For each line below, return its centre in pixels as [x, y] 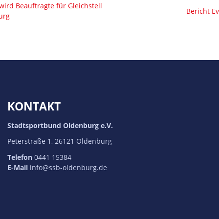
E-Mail [17, 167]
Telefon [20, 157]
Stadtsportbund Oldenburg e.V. [60, 126]
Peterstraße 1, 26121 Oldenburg [59, 141]
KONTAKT [34, 107]
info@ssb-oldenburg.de [68, 167]
